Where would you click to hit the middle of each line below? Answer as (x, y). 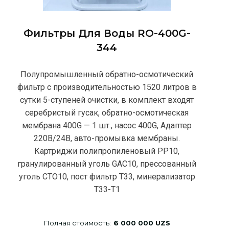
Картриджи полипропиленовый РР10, (107, 151)
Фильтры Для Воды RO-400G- (107, 33)
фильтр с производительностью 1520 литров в (107, 87)
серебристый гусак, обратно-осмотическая (107, 112)
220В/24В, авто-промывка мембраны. (107, 138)
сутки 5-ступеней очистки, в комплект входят (107, 100)
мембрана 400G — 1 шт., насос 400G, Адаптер (107, 125)
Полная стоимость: (77, 223)
